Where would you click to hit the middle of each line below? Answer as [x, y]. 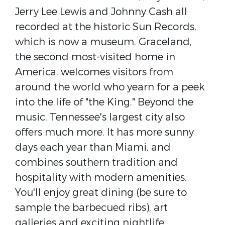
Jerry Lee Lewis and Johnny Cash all [101, 12]
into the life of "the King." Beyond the [104, 102]
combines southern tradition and [96, 162]
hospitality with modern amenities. [101, 178]
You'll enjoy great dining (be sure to [101, 193]
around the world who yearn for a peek [110, 87]
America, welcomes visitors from [94, 72]
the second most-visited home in [95, 57]
